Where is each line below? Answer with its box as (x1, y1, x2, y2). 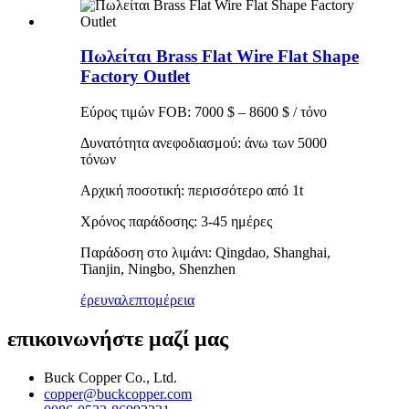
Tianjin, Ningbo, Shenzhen (80, 261, 236, 278)
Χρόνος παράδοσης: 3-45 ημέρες (80, 214, 272, 230)
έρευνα (80, 292, 121, 309)
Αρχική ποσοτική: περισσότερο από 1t (80, 183, 303, 199)
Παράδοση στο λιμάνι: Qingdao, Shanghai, (80, 245, 330, 261)
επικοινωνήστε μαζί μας (7, 327, 228, 351)
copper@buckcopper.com (44, 385, 192, 402)
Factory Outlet (80, 67, 190, 87)
